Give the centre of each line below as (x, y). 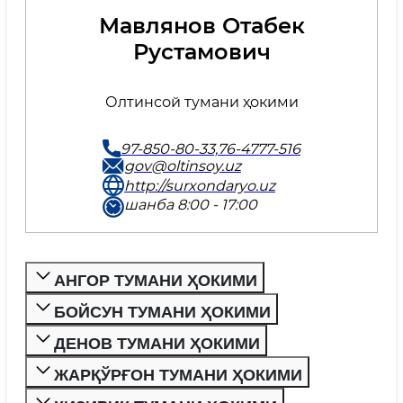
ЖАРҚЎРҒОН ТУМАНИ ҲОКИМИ (267, 375)
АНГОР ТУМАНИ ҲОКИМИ (222, 281)
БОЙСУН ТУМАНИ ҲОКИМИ (236, 312)
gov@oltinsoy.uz (183, 166)
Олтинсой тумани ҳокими (201, 102)
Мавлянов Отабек (201, 26)
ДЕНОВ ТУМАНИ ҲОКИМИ (225, 344)
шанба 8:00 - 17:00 (191, 205)
